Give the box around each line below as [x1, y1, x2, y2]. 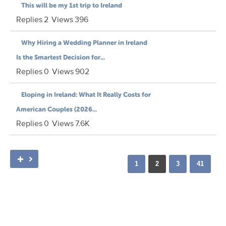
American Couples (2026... [16, 105, 97, 114]
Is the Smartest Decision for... [16, 53, 105, 62]
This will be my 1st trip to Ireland [21, 2, 122, 10]
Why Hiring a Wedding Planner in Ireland [21, 39, 147, 47]
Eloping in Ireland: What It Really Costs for [21, 91, 151, 99]
